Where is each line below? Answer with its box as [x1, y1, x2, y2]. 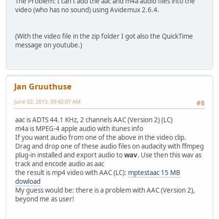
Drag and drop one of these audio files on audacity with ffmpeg [15, 142, 204, 151]
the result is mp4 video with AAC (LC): [15, 168, 128, 177]
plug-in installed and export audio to [15, 151, 124, 160]
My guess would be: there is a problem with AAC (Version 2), [15, 186, 195, 195]
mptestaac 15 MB [128, 168, 180, 177]
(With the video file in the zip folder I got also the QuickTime [15, 31, 193, 41]
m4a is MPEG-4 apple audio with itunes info [15, 124, 143, 133]
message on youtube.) [15, 40, 82, 49]
